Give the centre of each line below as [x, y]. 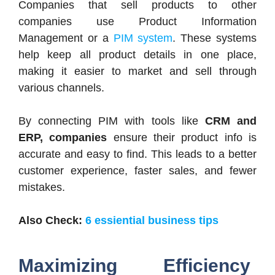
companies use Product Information [137, 22]
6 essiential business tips [152, 221]
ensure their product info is [182, 138]
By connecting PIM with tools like [112, 121]
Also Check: [52, 221]
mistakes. [42, 188]
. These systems [215, 38]
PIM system [143, 38]
